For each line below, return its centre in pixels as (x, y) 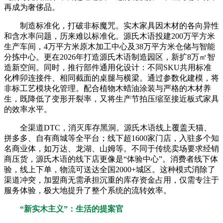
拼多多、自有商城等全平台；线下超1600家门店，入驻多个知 (111, 138)
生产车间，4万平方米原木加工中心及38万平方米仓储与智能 (110, 46)
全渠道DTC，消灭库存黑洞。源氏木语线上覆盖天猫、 (108, 127)
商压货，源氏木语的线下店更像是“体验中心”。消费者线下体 (111, 159)
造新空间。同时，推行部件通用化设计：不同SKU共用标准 (108, 67)
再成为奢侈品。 (32, 7)
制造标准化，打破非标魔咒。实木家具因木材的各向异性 (111, 25)
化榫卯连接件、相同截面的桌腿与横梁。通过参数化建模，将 (111, 78)
